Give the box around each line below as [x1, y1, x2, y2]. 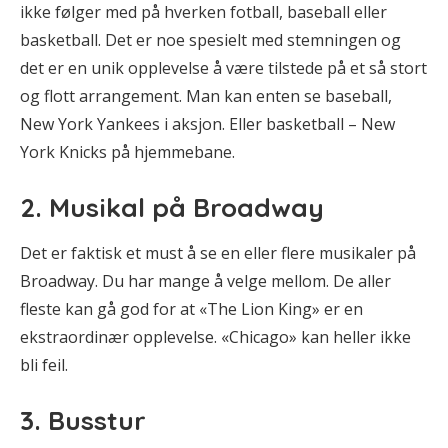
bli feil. [20, 353, 68, 376]
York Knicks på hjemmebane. [20, 140, 235, 163]
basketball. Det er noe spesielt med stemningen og [20, 28, 401, 51]
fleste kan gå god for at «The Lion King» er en [20, 297, 363, 320]
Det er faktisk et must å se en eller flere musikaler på [20, 241, 416, 264]
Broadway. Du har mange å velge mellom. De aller [20, 269, 391, 292]
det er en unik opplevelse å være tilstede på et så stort [20, 56, 427, 79]
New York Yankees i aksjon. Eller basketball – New [20, 112, 395, 135]
